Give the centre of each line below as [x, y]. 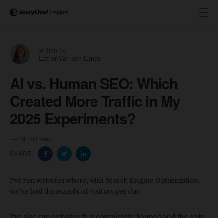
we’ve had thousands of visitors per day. [75, 191]
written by [52, 50]
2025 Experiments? [73, 118]
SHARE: [23, 154]
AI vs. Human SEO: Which [94, 83]
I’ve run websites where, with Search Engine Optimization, [105, 181]
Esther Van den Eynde [70, 58]
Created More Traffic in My [95, 100]
